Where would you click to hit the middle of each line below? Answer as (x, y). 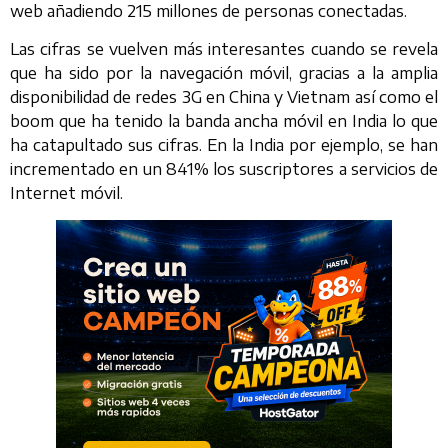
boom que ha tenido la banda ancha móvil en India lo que (224, 121)
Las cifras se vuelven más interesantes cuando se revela (224, 49)
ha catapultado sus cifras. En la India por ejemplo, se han (224, 145)
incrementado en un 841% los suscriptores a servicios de (224, 169)
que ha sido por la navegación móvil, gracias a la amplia (224, 73)
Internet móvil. (66, 193)
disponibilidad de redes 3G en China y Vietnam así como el (224, 97)
